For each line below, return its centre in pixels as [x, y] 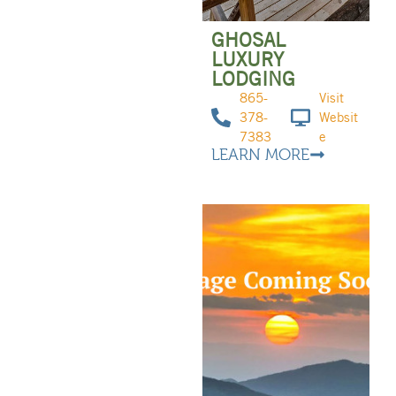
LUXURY [247, 60]
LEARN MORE [260, 155]
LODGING [253, 79]
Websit [339, 118]
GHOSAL [248, 40]
